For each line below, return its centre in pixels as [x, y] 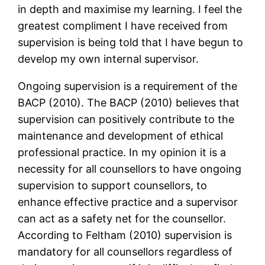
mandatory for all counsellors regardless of [125, 252]
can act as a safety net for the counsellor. [122, 219]
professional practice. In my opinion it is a [122, 153]
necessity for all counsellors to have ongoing [130, 169]
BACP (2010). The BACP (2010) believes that [129, 103]
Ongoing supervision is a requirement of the [128, 86]
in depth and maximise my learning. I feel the [130, 9]
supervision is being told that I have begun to [131, 43]
